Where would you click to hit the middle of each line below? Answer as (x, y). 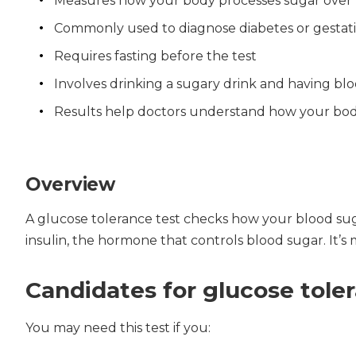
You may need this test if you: (118, 328)
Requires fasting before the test (155, 56)
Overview (70, 184)
